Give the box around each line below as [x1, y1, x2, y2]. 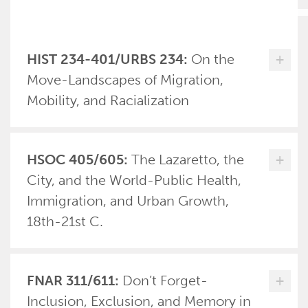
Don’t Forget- [122, 272, 208, 289]
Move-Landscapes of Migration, [27, 71, 223, 88]
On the [191, 51, 234, 67]
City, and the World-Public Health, [27, 172, 241, 188]
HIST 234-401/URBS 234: [27, 51, 188, 67]
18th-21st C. [27, 213, 103, 230]
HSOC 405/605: [27, 151, 128, 168]
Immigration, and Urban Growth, [27, 192, 229, 209]
